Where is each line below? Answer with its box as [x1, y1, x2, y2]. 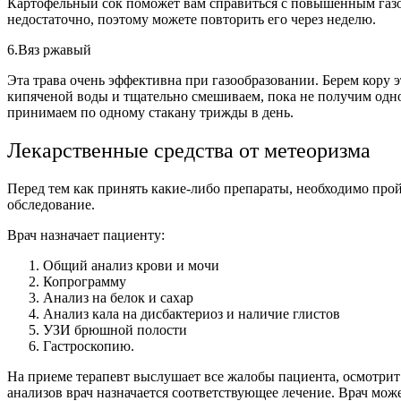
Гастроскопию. [43, 337, 134, 354]
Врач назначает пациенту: [7, 226, 165, 243]
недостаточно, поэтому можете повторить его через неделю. [7, 11, 376, 27]
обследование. [7, 196, 95, 212]
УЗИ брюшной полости [43, 321, 187, 337]
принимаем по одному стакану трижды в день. [7, 104, 294, 120]
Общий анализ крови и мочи [43, 257, 219, 273]
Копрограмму [43, 273, 126, 289]
